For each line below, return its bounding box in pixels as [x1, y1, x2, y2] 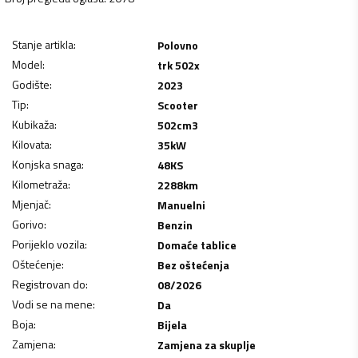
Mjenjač [12, 195, 49, 213]
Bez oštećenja [157, 256, 229, 273]
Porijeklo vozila [12, 235, 85, 253]
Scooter [157, 96, 198, 113]
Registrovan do [12, 275, 86, 292]
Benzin [157, 216, 193, 233]
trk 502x [157, 56, 200, 74]
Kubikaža [12, 115, 54, 133]
